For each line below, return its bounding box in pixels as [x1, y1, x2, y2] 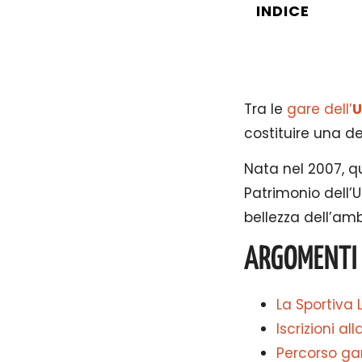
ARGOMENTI [244, 244, 357, 276]
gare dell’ [287, 99, 352, 119]
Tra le [244, 99, 287, 119]
